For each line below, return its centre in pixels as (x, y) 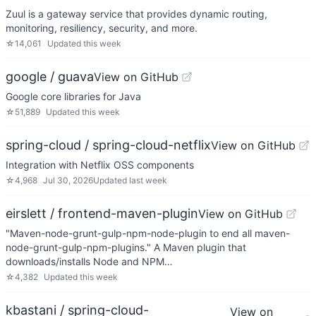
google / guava (50, 77)
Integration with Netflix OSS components (100, 165)
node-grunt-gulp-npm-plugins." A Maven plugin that (126, 247)
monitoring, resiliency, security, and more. (102, 28)
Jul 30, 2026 (68, 180)
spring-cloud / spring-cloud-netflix (108, 145)
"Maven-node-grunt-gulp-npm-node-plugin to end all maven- (148, 233)
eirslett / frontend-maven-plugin (102, 213)
